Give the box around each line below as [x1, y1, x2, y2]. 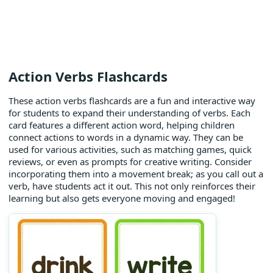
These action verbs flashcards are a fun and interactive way [9, 94, 255, 107]
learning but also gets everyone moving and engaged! [9, 192, 235, 204]
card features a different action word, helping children [9, 119, 235, 131]
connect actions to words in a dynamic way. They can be [9, 131, 243, 143]
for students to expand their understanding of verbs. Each [9, 107, 250, 119]
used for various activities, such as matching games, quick [9, 143, 252, 155]
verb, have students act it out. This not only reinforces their [9, 180, 255, 192]
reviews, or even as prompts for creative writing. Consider [9, 155, 252, 168]
